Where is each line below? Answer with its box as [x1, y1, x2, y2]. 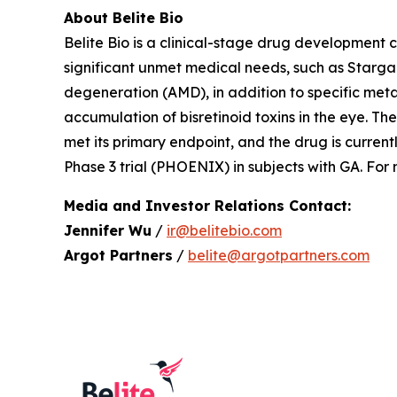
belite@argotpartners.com [188, 245, 370, 264]
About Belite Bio [64, 8, 183, 27]
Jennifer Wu [64, 221, 152, 239]
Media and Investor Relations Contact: [64, 196, 351, 214]
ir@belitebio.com [167, 221, 282, 239]
